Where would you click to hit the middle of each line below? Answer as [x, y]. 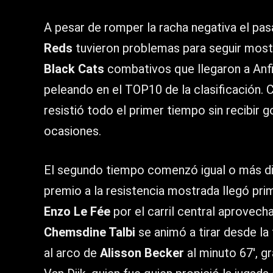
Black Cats [74, 69]
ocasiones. [73, 131]
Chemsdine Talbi [90, 232]
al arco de [72, 253]
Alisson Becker [142, 253]
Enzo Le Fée [77, 212]
